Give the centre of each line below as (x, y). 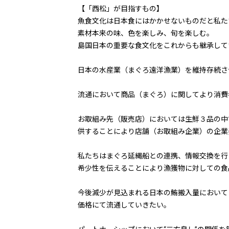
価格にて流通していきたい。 (124, 205)
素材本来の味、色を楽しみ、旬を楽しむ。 (146, 33)
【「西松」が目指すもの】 (121, 9)
